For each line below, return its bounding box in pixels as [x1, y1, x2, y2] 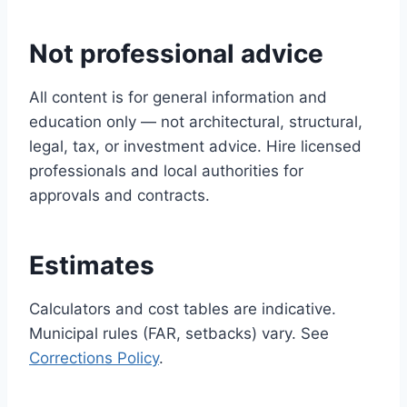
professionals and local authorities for [29, 162, 303, 180]
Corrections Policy [29, 349, 159, 367]
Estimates [29, 250, 154, 281]
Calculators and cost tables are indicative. [29, 300, 336, 318]
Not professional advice [29, 38, 323, 69]
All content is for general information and [29, 88, 327, 106]
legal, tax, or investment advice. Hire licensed [29, 137, 362, 155]
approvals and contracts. [29, 186, 210, 204]
